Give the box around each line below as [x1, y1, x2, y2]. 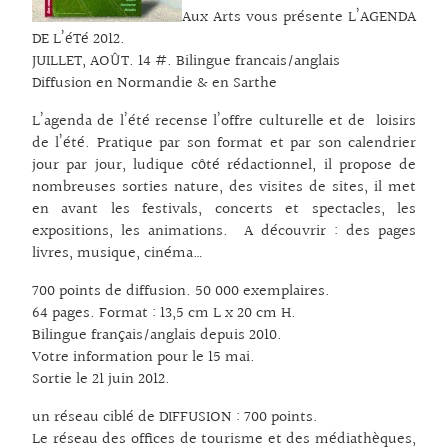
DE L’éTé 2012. [32, 27, 125, 53]
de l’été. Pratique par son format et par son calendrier [32, 131, 416, 157]
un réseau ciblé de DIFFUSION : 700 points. [32, 405, 318, 431]
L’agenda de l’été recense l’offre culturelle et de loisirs [32, 109, 416, 135]
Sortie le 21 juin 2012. [32, 367, 170, 393]
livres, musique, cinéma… [32, 241, 203, 267]
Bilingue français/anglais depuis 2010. [32, 323, 282, 349]
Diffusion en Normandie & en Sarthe [32, 71, 277, 97]
